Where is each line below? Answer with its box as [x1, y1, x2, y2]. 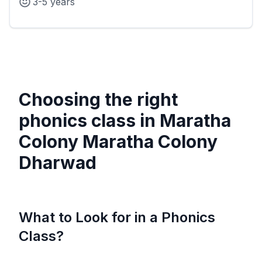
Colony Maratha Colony [19, 131, 218, 153]
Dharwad [19, 152, 96, 174]
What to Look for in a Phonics [19, 209, 215, 226]
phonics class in [19, 110, 160, 132]
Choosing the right [19, 89, 178, 111]
